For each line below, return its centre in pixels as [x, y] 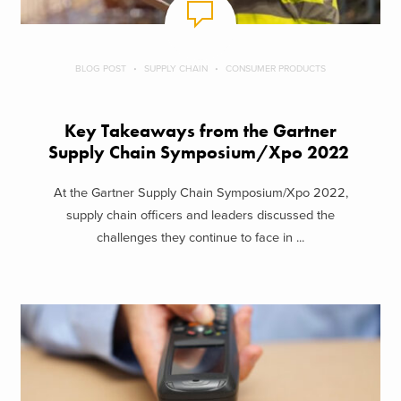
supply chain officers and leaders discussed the [200, 215]
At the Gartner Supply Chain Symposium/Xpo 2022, [200, 192]
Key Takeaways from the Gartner [200, 132]
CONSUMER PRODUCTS [276, 69]
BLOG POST [101, 69]
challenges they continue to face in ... [200, 237]
